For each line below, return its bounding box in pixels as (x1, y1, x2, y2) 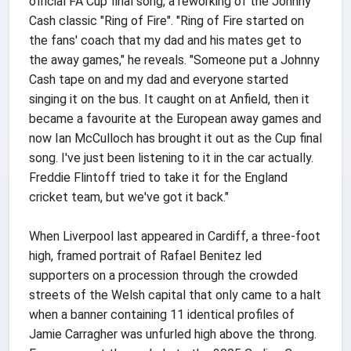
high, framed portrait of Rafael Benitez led (29, 248, 262, 263)
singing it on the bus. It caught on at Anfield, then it (29, 91, 309, 107)
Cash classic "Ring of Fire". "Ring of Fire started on (29, 13, 304, 28)
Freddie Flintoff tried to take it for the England (29, 169, 288, 185)
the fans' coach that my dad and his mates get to (29, 32, 302, 48)
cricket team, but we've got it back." (29, 189, 229, 204)
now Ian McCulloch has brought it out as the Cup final (29, 130, 322, 146)
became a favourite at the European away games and (29, 110, 321, 126)
